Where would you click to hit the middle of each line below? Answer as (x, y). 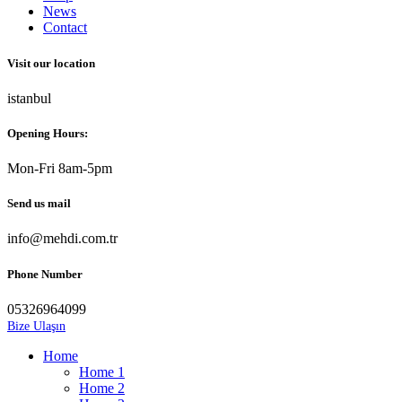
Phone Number (45, 274)
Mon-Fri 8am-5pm (60, 169)
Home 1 (102, 371)
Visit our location (51, 63)
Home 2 (102, 388)
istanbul (29, 98)
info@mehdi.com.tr (62, 239)
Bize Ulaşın (36, 326)
